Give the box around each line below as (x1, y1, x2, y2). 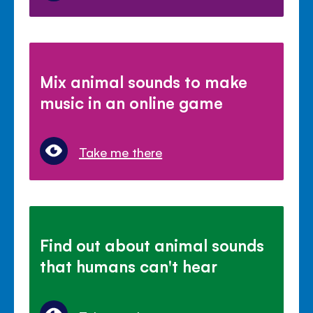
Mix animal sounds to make (40, 71, 248, 92)
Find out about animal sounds (40, 234, 265, 256)
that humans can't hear (40, 255, 218, 277)
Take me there (79, 143, 163, 161)
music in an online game (40, 92, 224, 113)
